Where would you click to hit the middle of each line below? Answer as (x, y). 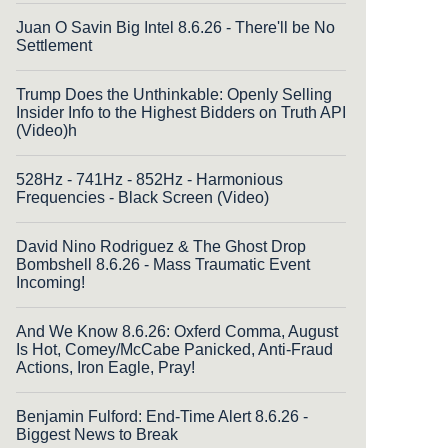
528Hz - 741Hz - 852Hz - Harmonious (149, 179)
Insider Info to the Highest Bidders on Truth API (181, 112)
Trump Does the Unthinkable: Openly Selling (174, 94)
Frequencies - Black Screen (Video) (142, 197)
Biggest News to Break (97, 434)
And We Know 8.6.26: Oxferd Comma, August (177, 331)
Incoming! (50, 282)
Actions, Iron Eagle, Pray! (105, 367)
